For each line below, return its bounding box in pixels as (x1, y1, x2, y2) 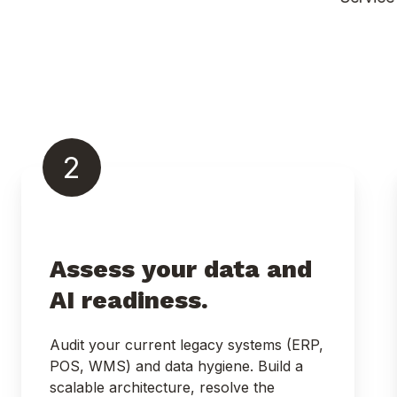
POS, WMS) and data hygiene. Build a (50, 356, 303, 375)
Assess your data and (50, 253, 312, 284)
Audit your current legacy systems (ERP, (50, 335, 323, 354)
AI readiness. (50, 284, 215, 315)
